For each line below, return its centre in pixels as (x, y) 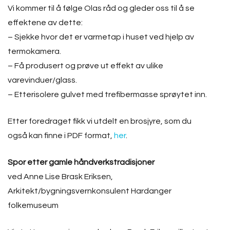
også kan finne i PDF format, (61, 136)
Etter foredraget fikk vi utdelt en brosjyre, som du (100, 121)
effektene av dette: (45, 23)
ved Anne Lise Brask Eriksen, (60, 177)
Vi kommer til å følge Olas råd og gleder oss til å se (101, 8)
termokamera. (34, 51)
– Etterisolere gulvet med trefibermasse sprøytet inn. (107, 94)
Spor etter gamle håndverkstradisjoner (81, 162)
